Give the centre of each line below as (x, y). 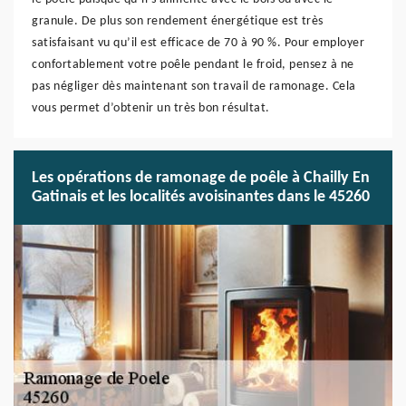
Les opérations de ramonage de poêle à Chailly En (201, 178)
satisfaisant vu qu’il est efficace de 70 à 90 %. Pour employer (198, 43)
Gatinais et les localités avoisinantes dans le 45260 (201, 197)
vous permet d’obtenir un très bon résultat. (151, 108)
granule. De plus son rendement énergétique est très (178, 21)
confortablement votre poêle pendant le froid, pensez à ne (193, 65)
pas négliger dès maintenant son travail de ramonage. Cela (194, 87)
